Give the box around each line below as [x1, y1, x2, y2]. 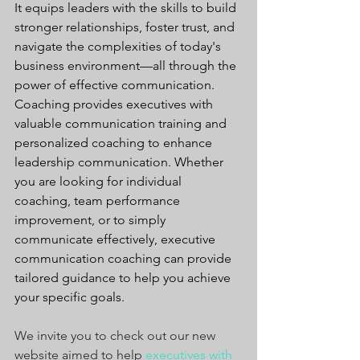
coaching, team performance [14, 192, 183, 208]
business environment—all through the [14, 57, 239, 73]
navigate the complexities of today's [14, 38, 224, 54]
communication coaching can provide [14, 250, 235, 266]
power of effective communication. [14, 76, 218, 92]
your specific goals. [14, 288, 125, 305]
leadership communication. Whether [14, 153, 227, 170]
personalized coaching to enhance [14, 134, 215, 150]
